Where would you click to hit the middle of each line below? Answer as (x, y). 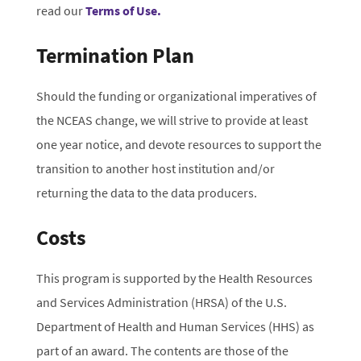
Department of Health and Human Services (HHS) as (175, 327)
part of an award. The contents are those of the (162, 351)
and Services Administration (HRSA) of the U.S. (161, 303)
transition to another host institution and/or (155, 169)
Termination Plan (115, 55)
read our (60, 11)
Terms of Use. (123, 11)
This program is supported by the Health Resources (174, 278)
